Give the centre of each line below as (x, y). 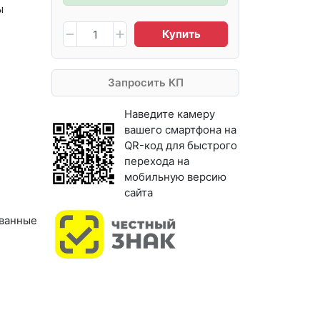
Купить (181, 34)
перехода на (157, 161)
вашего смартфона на (181, 130)
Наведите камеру (170, 114)
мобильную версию (176, 177)
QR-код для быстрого (181, 146)
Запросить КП (145, 83)
